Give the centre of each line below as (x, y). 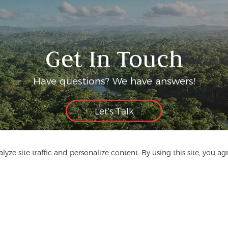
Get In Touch (114, 59)
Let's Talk (114, 111)
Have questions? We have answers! (114, 81)
